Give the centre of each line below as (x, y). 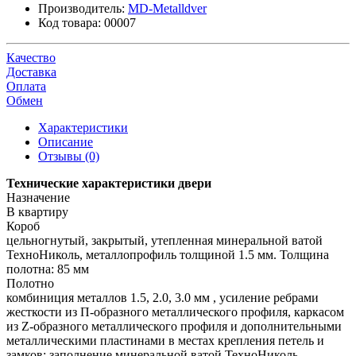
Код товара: (70, 23)
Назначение (38, 198)
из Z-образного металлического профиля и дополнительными (174, 327)
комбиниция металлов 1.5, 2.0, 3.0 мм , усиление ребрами (163, 298)
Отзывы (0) (69, 157)
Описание (66, 142)
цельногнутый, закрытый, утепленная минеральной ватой (164, 241)
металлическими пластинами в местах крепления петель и (165, 341)
